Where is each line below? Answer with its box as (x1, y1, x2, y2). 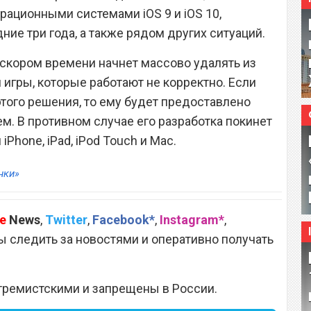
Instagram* (160, 212, 224, 227)
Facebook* (92, 212, 155, 227)
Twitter (45, 212, 87, 227)
